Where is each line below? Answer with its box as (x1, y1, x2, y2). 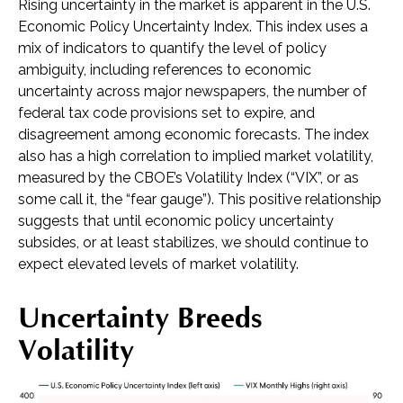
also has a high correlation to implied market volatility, (18, 148, 373, 165)
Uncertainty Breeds (18, 302, 262, 335)
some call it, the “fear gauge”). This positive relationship (18, 191, 381, 208)
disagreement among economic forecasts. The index (18, 126, 369, 143)
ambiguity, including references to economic (18, 61, 311, 78)
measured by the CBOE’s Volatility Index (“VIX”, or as (18, 169, 359, 186)
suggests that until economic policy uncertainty (18, 212, 334, 229)
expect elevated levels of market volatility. (18, 255, 299, 273)
